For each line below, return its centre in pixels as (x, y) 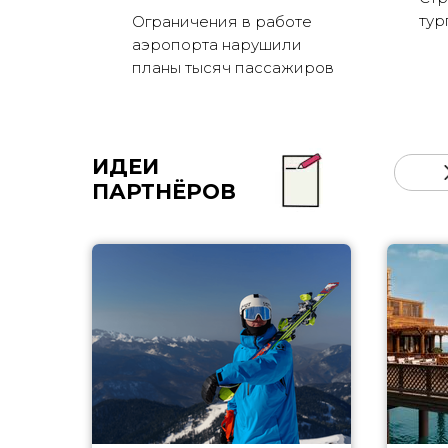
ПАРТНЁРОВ (164, 192)
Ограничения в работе (222, 22)
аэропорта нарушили (217, 45)
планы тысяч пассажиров (233, 68)
